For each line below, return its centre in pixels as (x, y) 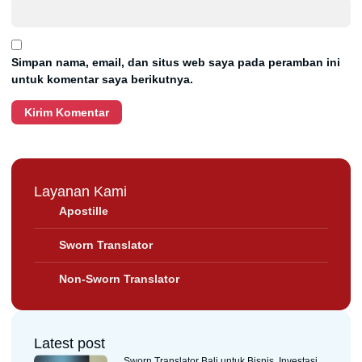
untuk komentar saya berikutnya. (102, 80)
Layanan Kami (80, 192)
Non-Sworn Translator (120, 279)
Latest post (69, 344)
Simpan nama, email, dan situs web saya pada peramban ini (176, 63)
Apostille (84, 211)
